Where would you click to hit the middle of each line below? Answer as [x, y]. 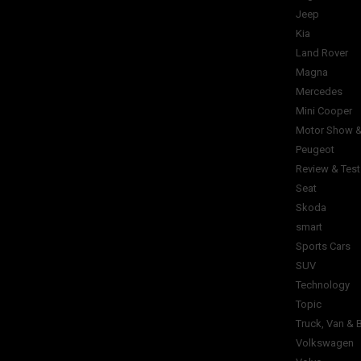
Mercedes [319, 91]
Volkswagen [325, 343]
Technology [323, 285]
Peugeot [315, 149]
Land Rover [322, 53]
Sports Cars [323, 246]
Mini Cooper [324, 111]
